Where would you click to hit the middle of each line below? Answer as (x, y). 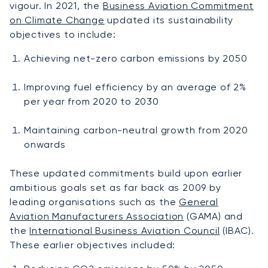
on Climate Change (57, 20)
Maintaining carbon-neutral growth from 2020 (136, 130)
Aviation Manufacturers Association (97, 216)
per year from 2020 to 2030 (92, 101)
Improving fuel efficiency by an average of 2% (135, 87)
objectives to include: (63, 34)
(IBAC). (237, 230)
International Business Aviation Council (125, 230)
